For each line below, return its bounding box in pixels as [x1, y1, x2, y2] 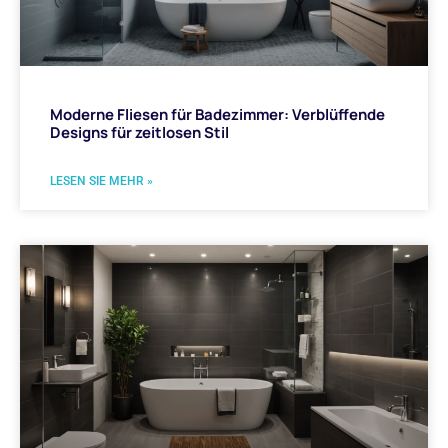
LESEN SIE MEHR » [50, 173, 153, 188]
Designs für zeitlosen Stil [50, 121, 229, 143]
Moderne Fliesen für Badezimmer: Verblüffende [50, 103, 385, 125]
